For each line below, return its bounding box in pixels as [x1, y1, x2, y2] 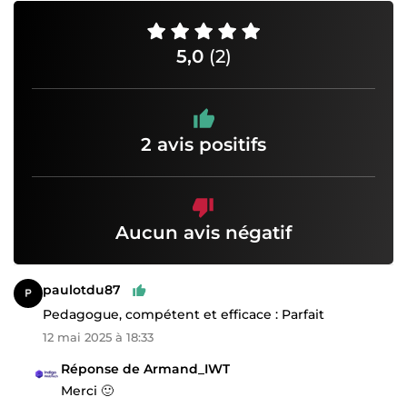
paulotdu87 [43, 282, 121, 299]
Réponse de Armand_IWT [61, 360, 230, 377]
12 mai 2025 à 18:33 [43, 329, 154, 344]
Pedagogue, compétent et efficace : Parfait [43, 305, 324, 323]
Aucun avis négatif [115, 221, 292, 243]
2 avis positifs [141, 133, 266, 155]
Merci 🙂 [61, 382, 114, 399]
